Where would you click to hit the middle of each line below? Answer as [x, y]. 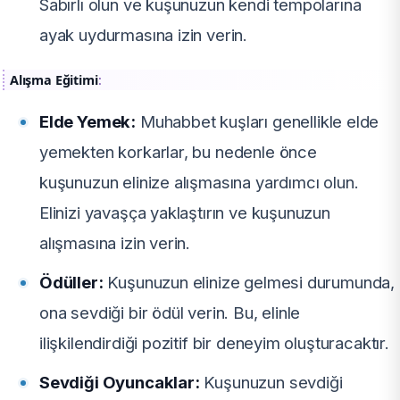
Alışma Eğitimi [54, 80]
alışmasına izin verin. [115, 243]
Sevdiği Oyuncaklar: [120, 383]
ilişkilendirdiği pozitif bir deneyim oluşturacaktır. [214, 343]
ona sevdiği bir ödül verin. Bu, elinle [170, 313]
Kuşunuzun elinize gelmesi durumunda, [249, 283]
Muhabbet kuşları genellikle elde [258, 122]
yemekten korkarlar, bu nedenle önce [178, 152]
